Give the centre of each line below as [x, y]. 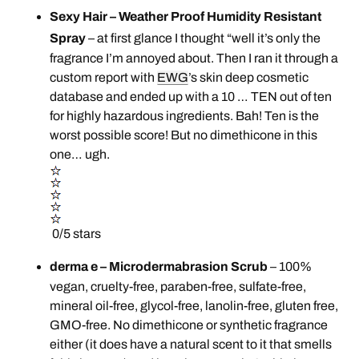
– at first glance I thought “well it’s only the [204, 38]
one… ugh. [81, 154]
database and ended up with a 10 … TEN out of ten [191, 96]
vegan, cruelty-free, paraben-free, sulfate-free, [178, 286]
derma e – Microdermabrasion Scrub [159, 266]
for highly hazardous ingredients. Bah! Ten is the [185, 115]
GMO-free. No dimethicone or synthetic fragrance [189, 325]
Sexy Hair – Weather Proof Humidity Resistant [186, 16]
